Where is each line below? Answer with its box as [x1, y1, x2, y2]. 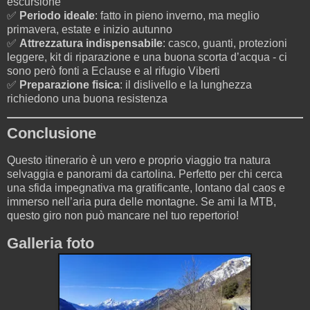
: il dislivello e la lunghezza [120, 78, 252, 91]
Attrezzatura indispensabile [19, 37, 163, 49]
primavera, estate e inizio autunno [7, 23, 172, 35]
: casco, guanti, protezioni [163, 37, 287, 49]
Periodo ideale [19, 9, 95, 21]
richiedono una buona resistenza [7, 92, 167, 104]
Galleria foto [7, 235, 94, 253]
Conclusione [7, 124, 96, 142]
